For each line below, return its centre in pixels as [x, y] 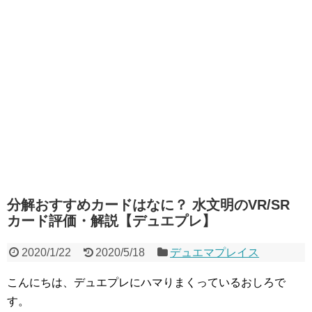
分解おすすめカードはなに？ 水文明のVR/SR [148, 204]
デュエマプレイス [215, 252]
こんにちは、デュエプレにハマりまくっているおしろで [146, 282]
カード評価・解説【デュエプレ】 [111, 220]
